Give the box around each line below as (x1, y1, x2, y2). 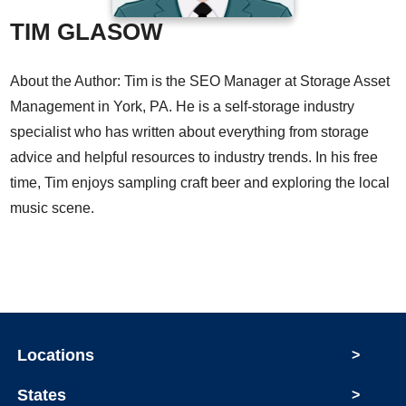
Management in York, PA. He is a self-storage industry (10, 99, 355, 115)
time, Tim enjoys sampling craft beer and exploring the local (10, 175, 391, 191)
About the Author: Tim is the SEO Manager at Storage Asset (10, 73, 391, 90)
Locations (17, 346, 95, 365)
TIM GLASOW (10, 18, 164, 46)
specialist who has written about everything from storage (10, 124, 370, 140)
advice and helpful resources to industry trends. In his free (10, 150, 379, 166)
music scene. (10, 200, 95, 217)
